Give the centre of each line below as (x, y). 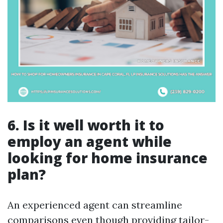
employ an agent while (90, 141)
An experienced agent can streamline (95, 205)
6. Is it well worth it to (86, 125)
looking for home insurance (108, 158)
